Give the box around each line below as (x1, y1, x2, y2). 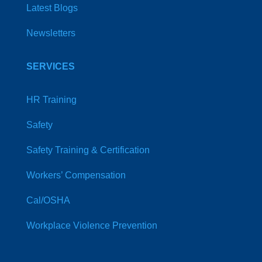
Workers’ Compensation (26, 170, 126, 180)
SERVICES (26, 61, 75, 71)
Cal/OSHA (26, 195, 70, 205)
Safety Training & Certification (26, 145, 150, 155)
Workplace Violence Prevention (26, 220, 157, 230)
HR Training (26, 95, 77, 105)
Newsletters (26, 28, 75, 38)
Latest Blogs (26, 3, 78, 13)
